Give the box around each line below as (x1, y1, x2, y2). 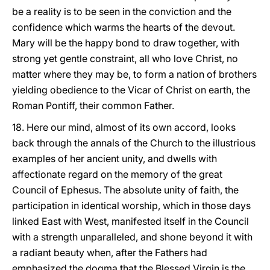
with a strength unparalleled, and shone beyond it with (12, 231, 253, 243)
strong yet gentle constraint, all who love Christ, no (12, 52, 238, 64)
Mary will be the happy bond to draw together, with (12, 37, 239, 49)
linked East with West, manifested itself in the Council (12, 215, 249, 227)
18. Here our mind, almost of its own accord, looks (12, 121, 236, 133)
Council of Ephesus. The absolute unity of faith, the (12, 184, 239, 196)
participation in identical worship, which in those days (12, 199, 251, 212)
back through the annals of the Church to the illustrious (12, 137, 256, 149)
